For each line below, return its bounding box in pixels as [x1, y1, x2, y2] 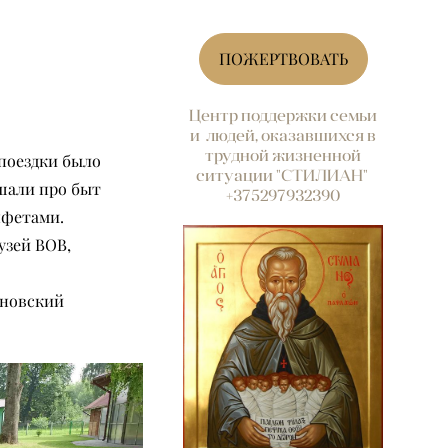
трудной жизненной [205, 145, 361, 165]
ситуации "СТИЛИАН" [195, 165, 371, 185]
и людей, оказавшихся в [190, 125, 376, 145]
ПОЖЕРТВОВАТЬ [218, 49, 348, 69]
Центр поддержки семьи [189, 105, 377, 125]
